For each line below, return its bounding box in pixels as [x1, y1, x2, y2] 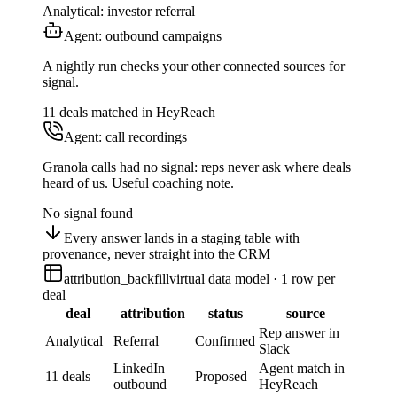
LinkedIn [113, 361, 165, 377]
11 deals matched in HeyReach [43, 105, 215, 121]
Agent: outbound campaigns [64, 28, 222, 44]
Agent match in [259, 361, 345, 377]
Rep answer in [259, 325, 339, 341]
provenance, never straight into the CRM [43, 246, 270, 262]
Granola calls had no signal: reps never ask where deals [43, 160, 351, 175]
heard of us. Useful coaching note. [43, 175, 234, 191]
